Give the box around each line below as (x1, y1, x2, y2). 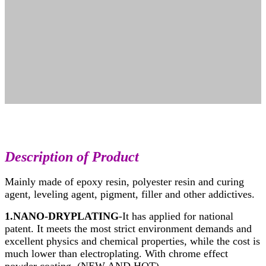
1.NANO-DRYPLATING (5, 210, 119, 223)
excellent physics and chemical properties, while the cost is (5, 235, 260, 248)
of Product (77, 149, 139, 165)
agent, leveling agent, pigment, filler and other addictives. (5, 188, 255, 201)
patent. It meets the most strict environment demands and (5, 223, 252, 235)
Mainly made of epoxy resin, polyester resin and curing (5, 176, 244, 188)
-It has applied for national (119, 210, 233, 223)
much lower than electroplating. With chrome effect (5, 248, 228, 260)
